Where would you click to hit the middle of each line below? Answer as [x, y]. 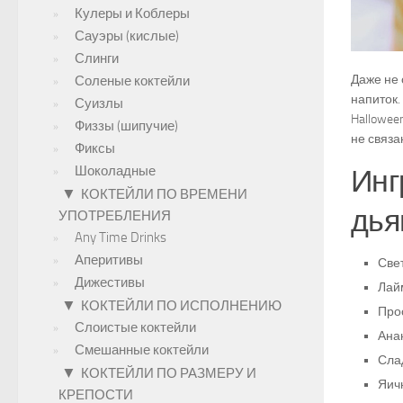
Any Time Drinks [121, 237]
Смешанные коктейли [142, 350]
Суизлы [99, 103]
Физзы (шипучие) [126, 126]
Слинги [97, 58]
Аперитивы [109, 260]
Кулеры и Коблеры [132, 13]
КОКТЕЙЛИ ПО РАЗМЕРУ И [169, 373]
